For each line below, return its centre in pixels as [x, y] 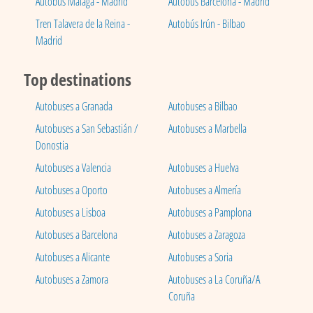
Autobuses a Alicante [72, 257]
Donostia [52, 146]
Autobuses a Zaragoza [207, 235]
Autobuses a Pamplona [210, 213]
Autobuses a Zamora [72, 280]
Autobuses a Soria [201, 257]
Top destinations [77, 80]
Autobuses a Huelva [204, 168]
